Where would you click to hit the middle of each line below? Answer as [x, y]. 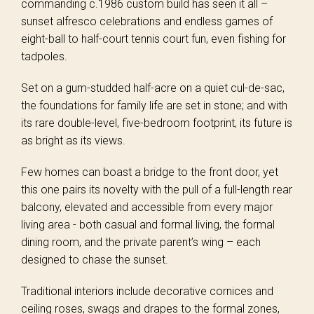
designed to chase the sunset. [95, 260]
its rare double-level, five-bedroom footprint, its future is [157, 123]
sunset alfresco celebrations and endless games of [147, 21]
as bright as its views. [73, 141]
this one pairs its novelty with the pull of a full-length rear [157, 190]
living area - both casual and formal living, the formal [148, 225]
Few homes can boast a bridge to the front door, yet [150, 172]
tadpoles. [44, 56]
